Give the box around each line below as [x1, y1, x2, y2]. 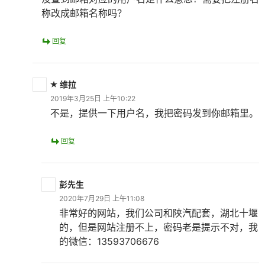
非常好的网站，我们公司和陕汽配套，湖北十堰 [59, 207, 258, 219]
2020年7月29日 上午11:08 [59, 194, 144, 203]
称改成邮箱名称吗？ [41, 7, 127, 19]
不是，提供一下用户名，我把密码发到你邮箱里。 [50, 107, 258, 119]
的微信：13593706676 [59, 235, 159, 247]
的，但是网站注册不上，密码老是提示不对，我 [59, 221, 258, 233]
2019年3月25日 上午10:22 [50, 94, 135, 103]
